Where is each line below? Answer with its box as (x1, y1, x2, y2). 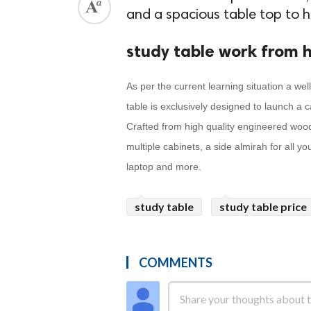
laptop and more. (126, 160, 201, 172)
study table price (219, 199, 307, 213)
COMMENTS (139, 254, 212, 270)
